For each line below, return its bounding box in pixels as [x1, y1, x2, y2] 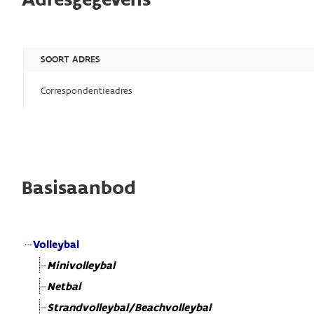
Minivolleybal [47, 258, 116, 273]
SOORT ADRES [41, 53, 101, 66]
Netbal [47, 279, 81, 294]
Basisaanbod [22, 175, 137, 201]
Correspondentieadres [41, 84, 133, 97]
